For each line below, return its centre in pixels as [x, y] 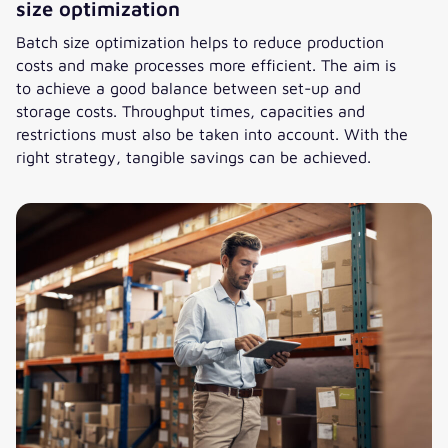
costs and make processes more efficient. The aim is [206, 65]
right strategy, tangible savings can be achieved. [193, 157]
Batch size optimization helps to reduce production [200, 42]
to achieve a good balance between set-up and [188, 88]
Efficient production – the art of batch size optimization [217, 179]
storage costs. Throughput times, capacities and [190, 111]
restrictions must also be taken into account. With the [212, 134]
